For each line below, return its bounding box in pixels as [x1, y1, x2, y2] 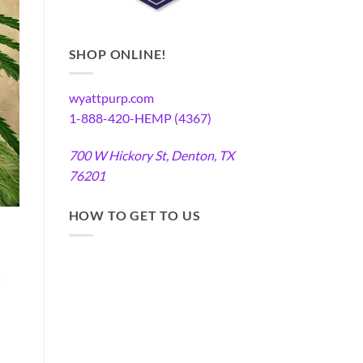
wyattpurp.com [68, 90, 154, 106]
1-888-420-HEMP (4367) [68, 110, 211, 126]
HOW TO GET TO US [68, 207, 201, 224]
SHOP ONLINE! [68, 45, 168, 62]
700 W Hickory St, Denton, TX [68, 147, 234, 164]
